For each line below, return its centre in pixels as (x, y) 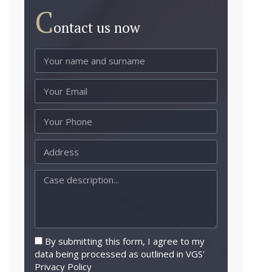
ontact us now (97, 28)
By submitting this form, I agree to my (124, 241)
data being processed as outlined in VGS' (119, 254)
